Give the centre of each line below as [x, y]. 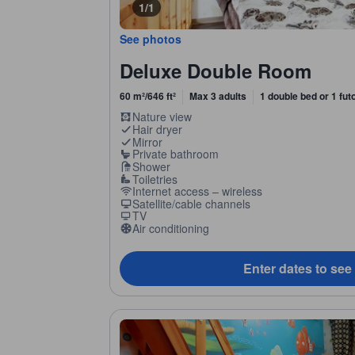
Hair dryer [157, 130]
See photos [151, 39]
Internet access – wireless [197, 191]
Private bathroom [175, 154]
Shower [151, 166]
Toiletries [155, 179]
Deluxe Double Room [216, 71]
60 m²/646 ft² [148, 96]
